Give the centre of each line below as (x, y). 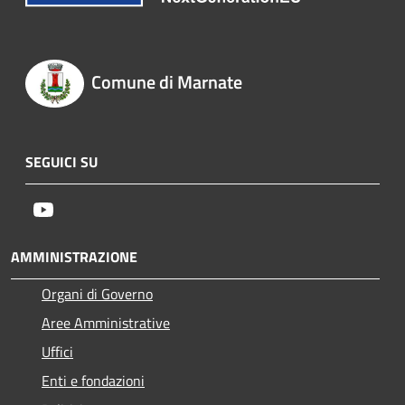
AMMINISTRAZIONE (74, 256)
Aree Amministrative (106, 322)
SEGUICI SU (61, 161)
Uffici (57, 351)
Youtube (79, 208)
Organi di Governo (97, 293)
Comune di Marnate (166, 82)
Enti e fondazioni (93, 380)
